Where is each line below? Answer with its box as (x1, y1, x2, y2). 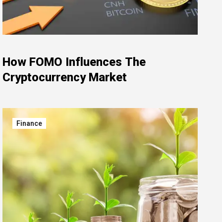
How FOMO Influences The (2, 55, 146, 69)
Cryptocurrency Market (2, 70, 127, 84)
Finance (16, 119, 42, 127)
